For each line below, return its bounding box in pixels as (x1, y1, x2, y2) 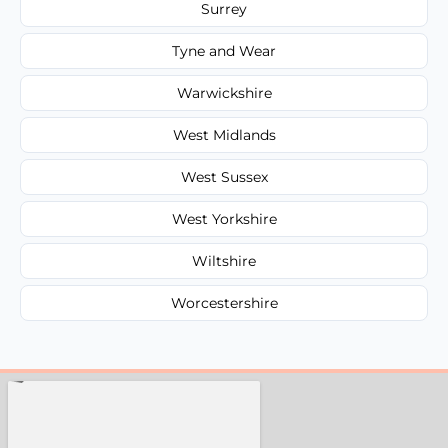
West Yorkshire (171, 209, 277, 228)
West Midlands (172, 125, 276, 144)
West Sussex (180, 167, 268, 186)
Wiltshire (192, 251, 256, 270)
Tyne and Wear (172, 41, 276, 60)
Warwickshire (176, 83, 272, 102)
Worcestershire (170, 293, 278, 312)
